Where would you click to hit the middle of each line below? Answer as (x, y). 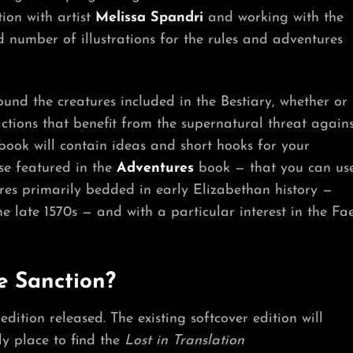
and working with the (273, 17)
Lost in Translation (184, 340)
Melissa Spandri (149, 17)
